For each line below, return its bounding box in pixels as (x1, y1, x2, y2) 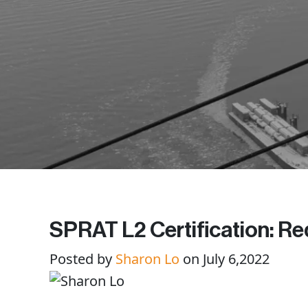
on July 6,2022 (179, 250, 269, 268)
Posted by (49, 250, 112, 268)
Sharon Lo (115, 250, 179, 268)
